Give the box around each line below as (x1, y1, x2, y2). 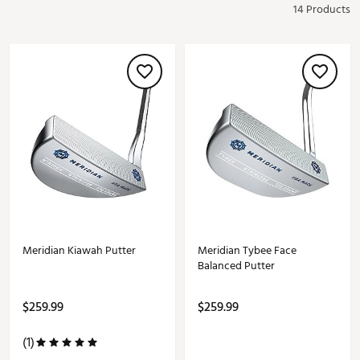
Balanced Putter (198, 256, 275, 276)
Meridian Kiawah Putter (22, 241, 136, 260)
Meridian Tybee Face (198, 241, 297, 260)
